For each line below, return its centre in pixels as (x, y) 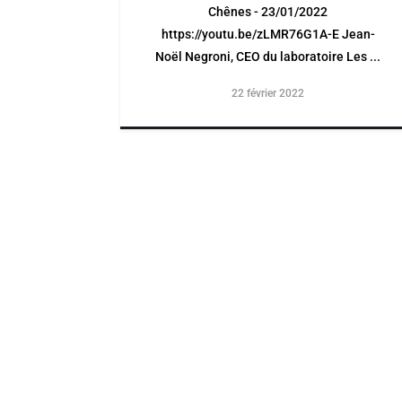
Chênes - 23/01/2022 (268, 12)
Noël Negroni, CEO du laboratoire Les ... (268, 57)
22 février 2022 (268, 93)
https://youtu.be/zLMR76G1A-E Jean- (268, 34)
